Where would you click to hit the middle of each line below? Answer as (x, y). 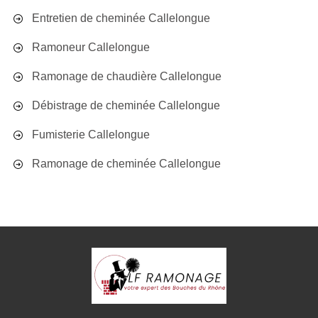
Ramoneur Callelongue (91, 47)
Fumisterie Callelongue (91, 135)
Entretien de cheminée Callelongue (121, 18)
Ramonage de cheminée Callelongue (126, 164)
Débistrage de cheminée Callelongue (126, 105)
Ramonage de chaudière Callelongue (127, 76)
